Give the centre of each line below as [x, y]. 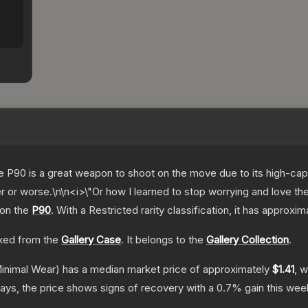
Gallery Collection [247, 240]
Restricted [113, 210]
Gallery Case [91, 240]
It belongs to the [166, 240]
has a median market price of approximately [166, 269]
